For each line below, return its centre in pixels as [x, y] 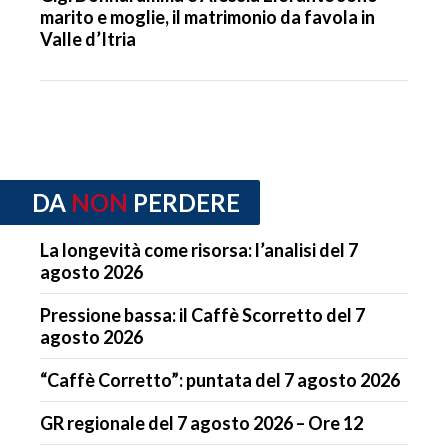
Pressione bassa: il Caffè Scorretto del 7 [202, 315]
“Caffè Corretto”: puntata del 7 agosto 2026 [220, 380]
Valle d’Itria [88, 38]
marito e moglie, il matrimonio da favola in [207, 16]
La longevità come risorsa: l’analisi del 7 [199, 250]
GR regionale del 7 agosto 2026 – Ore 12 [201, 423]
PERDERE [186, 202]
